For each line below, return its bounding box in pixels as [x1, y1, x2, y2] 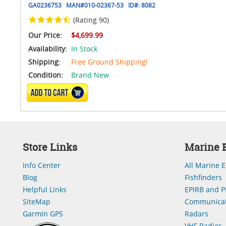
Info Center [23, 160, 61, 170]
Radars [185, 209, 208, 218]
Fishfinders [185, 173, 222, 182]
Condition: [28, 70, 63, 80]
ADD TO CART [40, 88, 74, 96]
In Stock [71, 44, 97, 53]
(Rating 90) [73, 15, 109, 25]
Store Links [23, 140, 77, 154]
